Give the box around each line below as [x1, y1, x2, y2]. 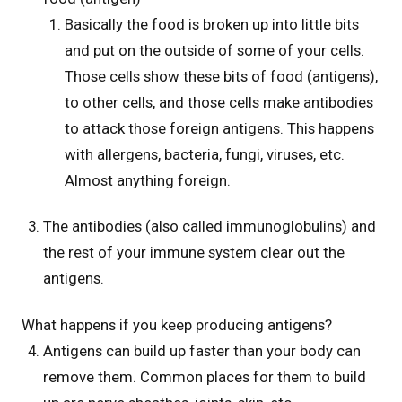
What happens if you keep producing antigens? [22, 315, 332, 334]
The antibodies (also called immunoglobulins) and [43, 217, 376, 236]
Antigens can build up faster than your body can [43, 341, 361, 360]
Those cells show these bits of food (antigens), [65, 66, 378, 85]
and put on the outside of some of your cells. [65, 40, 364, 59]
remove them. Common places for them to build [43, 367, 366, 386]
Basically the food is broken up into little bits [65, 14, 359, 33]
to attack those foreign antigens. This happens [65, 118, 374, 137]
